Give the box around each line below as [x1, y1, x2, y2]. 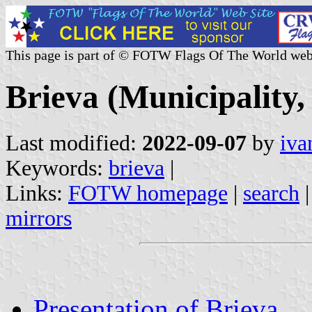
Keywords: [6, 155, 109, 180]
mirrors [6, 205, 72, 231]
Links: [6, 180, 68, 205]
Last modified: [6, 130, 142, 155]
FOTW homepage [68, 180, 228, 205]
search [243, 180, 299, 205]
